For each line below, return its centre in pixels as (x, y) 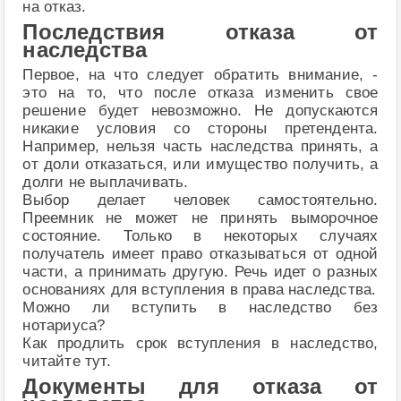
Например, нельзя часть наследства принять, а (200, 146)
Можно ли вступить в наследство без (200, 307)
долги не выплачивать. (106, 182)
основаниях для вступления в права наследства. (200, 289)
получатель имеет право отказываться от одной (200, 253)
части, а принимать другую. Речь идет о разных (200, 271)
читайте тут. (67, 361)
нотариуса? (64, 325)
